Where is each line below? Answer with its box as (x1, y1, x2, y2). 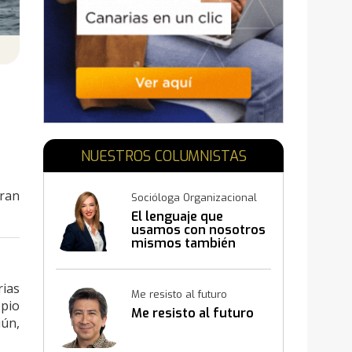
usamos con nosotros (131, 221, 266, 238)
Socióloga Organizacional (131, 190, 258, 204)
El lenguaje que (131, 207, 224, 225)
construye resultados (131, 247, 264, 265)
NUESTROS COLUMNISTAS (80, 146, 247, 166)
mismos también (131, 234, 236, 251)
